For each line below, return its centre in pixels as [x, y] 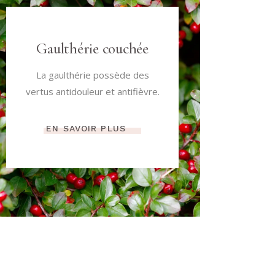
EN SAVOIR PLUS [86, 128]
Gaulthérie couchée [92, 49]
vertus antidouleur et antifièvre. [92, 92]
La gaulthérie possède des [92, 75]
